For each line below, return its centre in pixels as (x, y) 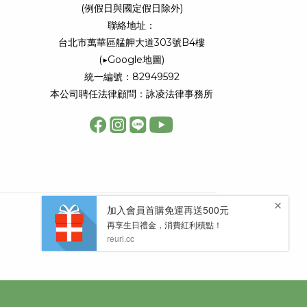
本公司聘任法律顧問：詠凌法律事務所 (132, 94)
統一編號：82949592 (132, 77)
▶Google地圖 (132, 60)
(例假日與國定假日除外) (132, 9)
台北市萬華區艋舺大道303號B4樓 (132, 43)
